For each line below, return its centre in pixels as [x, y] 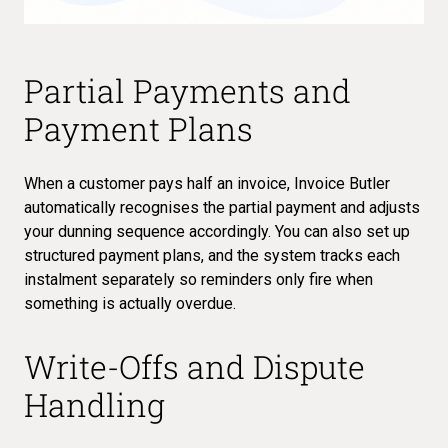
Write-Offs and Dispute [194, 366]
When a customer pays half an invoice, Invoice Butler [207, 183]
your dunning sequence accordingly [146, 231]
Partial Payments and [187, 90]
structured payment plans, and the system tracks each [212, 255]
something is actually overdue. [130, 303]
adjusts [394, 207]
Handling [94, 404]
